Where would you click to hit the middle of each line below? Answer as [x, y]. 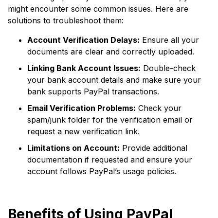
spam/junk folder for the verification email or [110, 120]
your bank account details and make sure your [114, 80]
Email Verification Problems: [82, 108]
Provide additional [154, 148]
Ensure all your [169, 40]
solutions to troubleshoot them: [66, 20]
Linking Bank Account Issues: [84, 68]
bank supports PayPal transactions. [93, 91]
